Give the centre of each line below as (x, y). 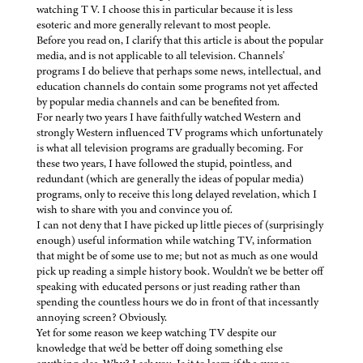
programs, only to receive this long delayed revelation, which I (177, 194)
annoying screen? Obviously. (102, 318)
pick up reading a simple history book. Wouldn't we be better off (180, 271)
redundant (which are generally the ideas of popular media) (170, 179)
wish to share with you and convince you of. (135, 210)
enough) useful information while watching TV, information (174, 241)
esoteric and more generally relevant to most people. (154, 25)
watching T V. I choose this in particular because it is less (164, 10)
